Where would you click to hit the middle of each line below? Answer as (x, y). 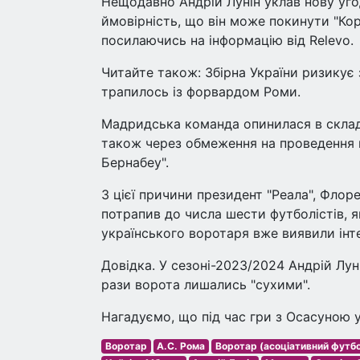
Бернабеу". (135, 162)
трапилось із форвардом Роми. (201, 92)
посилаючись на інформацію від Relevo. (227, 40)
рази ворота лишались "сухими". (206, 284)
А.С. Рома (181, 346)
